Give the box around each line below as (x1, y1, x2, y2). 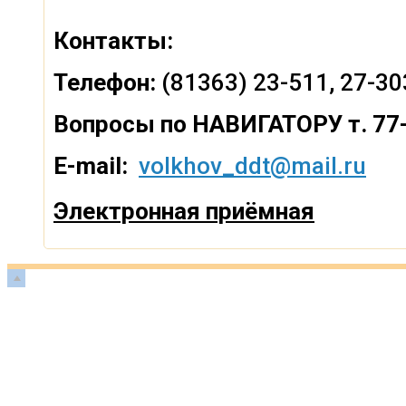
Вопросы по (53, 110, 187, 138)
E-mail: (53, 151, 139, 179)
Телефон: (53, 68, 156, 96)
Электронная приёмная (53, 197, 314, 225)
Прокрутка (24, 267, 108, 286)
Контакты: (53, 26, 173, 54)
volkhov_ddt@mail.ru (139, 151, 366, 179)
